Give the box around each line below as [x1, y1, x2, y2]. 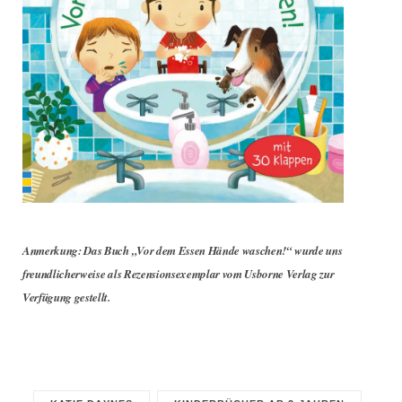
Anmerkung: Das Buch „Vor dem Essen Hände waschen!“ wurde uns [22, 242, 343, 259]
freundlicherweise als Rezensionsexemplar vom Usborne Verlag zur [22, 266, 335, 283]
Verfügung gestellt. [22, 289, 110, 306]
